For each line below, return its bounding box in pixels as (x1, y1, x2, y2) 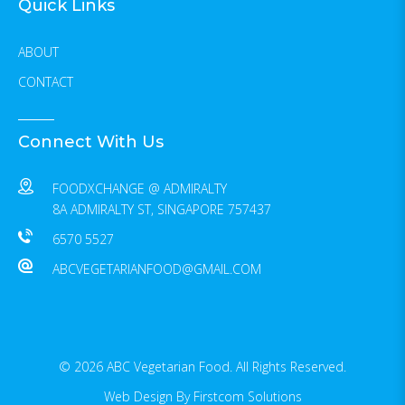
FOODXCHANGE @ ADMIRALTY (52, 180, 227, 197)
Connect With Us (18, 132, 164, 152)
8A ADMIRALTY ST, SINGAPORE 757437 (52, 201, 271, 218)
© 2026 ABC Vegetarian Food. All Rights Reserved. (59, 358, 346, 375)
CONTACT (18, 73, 73, 90)
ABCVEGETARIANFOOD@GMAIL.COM (52, 260, 261, 278)
